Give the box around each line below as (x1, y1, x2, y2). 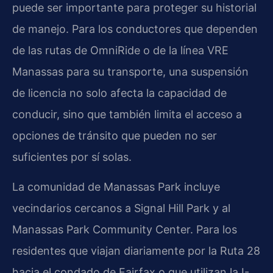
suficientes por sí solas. (12, 150, 132, 163)
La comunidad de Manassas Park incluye (12, 180, 220, 194)
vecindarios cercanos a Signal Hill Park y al (12, 202, 230, 215)
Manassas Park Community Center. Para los (12, 223, 237, 236)
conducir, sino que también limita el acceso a (12, 107, 242, 121)
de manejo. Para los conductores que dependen (12, 22, 258, 35)
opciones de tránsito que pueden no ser (12, 129, 217, 142)
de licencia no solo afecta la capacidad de (12, 86, 227, 99)
